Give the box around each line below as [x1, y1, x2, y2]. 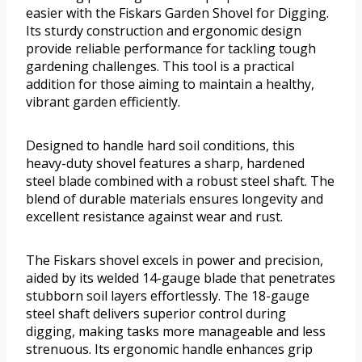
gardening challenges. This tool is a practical [26, 57, 294, 75]
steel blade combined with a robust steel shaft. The [26, 171, 335, 190]
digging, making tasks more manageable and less [26, 322, 326, 340]
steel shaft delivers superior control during [26, 304, 286, 322]
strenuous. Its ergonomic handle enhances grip [26, 339, 313, 358]
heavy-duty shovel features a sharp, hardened [26, 154, 305, 172]
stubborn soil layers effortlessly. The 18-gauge [26, 286, 309, 305]
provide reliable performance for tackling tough [26, 39, 316, 57]
